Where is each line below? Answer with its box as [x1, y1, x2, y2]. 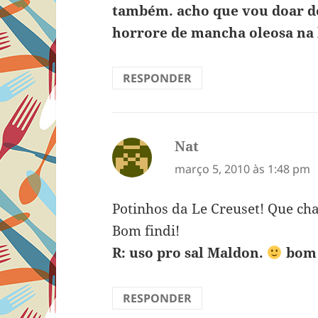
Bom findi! [112, 221, 180, 241]
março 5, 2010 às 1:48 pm [175, 160, 311, 177]
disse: [199, 136, 236, 155]
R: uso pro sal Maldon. [112, 243, 268, 263]
